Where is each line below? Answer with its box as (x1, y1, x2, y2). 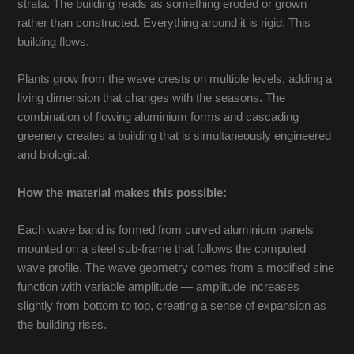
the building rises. (17, 318, 107, 332)
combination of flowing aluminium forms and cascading (17, 111, 299, 124)
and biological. (17, 149, 91, 162)
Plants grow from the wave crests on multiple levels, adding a (17, 73, 333, 86)
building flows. (17, 36, 90, 49)
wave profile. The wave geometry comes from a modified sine (17, 262, 335, 275)
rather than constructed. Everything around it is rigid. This (17, 17, 311, 30)
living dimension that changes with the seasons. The (17, 92, 286, 105)
